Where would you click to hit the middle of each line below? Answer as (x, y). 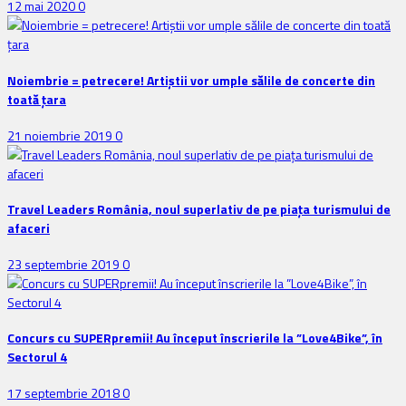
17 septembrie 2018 (65, 393)
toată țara (37, 99)
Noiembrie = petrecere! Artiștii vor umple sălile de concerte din (191, 80)
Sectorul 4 (37, 357)
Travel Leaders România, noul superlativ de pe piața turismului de (199, 209)
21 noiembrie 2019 (61, 135)
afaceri (29, 228)
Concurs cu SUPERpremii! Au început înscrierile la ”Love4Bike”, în (195, 338)
